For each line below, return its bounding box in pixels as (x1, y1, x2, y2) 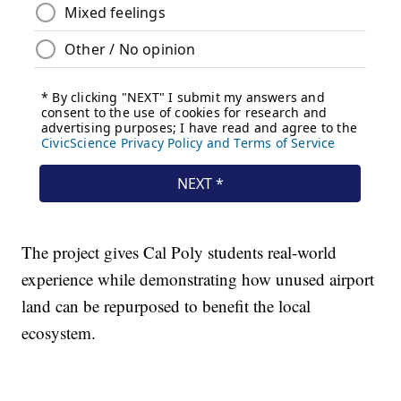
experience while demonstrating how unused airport (21, 268, 375, 291)
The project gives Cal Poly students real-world (21, 241, 337, 264)
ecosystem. (21, 321, 97, 345)
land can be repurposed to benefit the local (21, 294, 311, 318)
